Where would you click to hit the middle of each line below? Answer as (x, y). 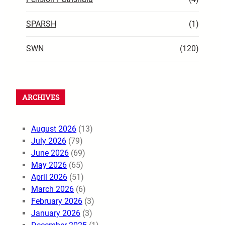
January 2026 (56, 213)
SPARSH (41, 24)
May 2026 (49, 165)
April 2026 (49, 177)
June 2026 (50, 153)
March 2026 (52, 189)
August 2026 (54, 129)
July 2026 (49, 141)
